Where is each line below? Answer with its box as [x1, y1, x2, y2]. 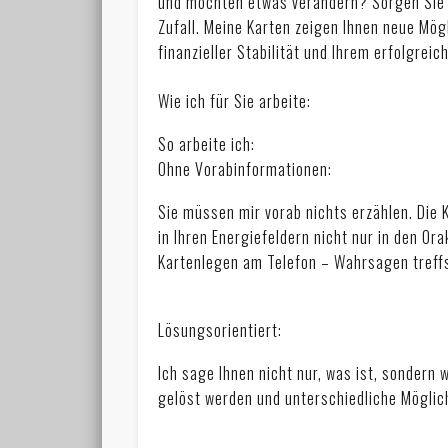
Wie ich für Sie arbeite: [158, 89, 312, 114]
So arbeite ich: [158, 132, 256, 157]
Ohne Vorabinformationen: [158, 157, 333, 182]
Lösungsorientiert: [158, 318, 283, 343]
